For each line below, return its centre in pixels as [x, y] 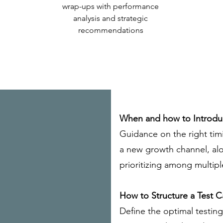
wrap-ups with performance [111, 6]
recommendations [111, 30]
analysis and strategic [111, 18]
